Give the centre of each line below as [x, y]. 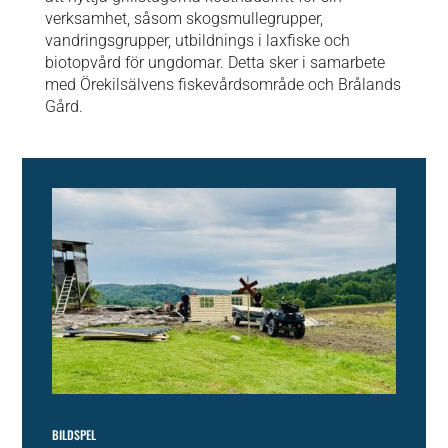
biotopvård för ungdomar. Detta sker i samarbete [214, 62]
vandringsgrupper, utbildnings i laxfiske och [197, 40]
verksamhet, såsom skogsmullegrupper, [183, 18]
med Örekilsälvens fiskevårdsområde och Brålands [222, 84]
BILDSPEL [74, 434]
